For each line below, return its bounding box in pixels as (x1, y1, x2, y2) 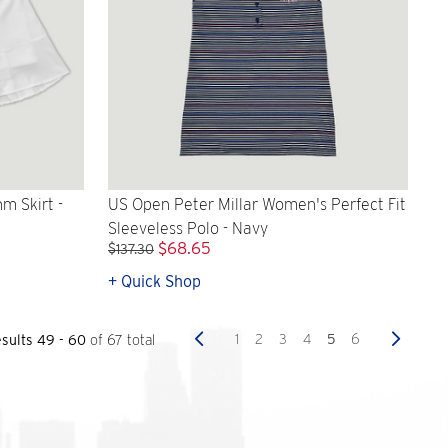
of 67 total (90, 331, 155, 348)
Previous (202, 330, 256, 346)
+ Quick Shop (108, 271, 201, 291)
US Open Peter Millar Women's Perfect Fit (108, 194, 406, 214)
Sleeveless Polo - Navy (108, 218, 268, 238)
